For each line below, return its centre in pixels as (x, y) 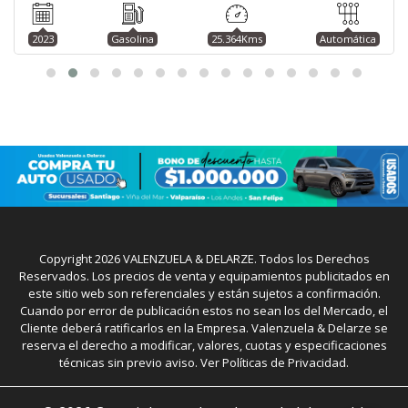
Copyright (66, 259)
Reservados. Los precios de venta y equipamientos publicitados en (204, 276)
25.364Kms (237, 39)
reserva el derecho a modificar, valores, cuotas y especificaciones (204, 346)
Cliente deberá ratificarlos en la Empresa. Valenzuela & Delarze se (204, 328)
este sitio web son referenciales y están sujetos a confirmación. (204, 294)
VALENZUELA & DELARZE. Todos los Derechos (245, 259)
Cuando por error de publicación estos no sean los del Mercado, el (204, 311)
